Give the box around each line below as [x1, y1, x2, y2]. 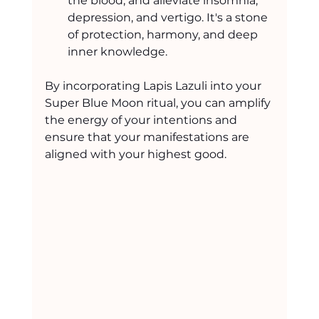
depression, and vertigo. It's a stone [67, 10, 271, 24]
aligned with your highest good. [44, 147, 226, 161]
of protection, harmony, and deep [67, 27, 261, 41]
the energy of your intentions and [44, 113, 240, 127]
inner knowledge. [67, 44, 167, 58]
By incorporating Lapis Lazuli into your [44, 78, 264, 93]
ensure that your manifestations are [44, 130, 252, 144]
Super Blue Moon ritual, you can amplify [44, 95, 273, 110]
